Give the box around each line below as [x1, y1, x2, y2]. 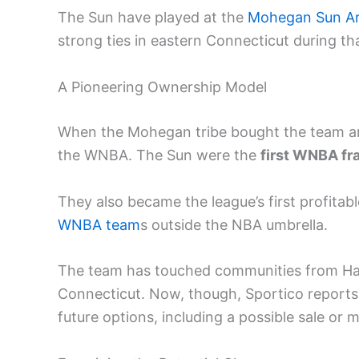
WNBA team [58, 216, 140, 233]
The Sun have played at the [58, 8, 248, 26]
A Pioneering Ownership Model [58, 78, 267, 95]
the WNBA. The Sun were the [58, 146, 260, 163]
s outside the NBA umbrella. [140, 216, 328, 233]
